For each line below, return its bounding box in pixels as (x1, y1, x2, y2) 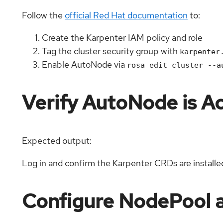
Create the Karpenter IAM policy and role (42, 31, 203, 43)
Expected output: (22, 134, 92, 146)
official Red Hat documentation (65, 9, 188, 21)
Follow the (22, 9, 65, 21)
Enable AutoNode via (42, 58, 127, 70)
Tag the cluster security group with (42, 45, 180, 57)
